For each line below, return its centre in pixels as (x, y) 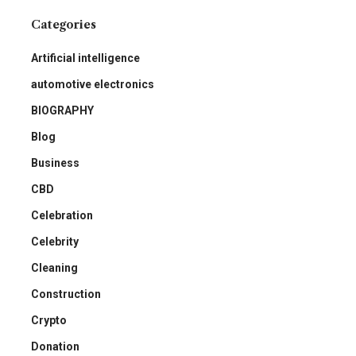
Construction (66, 294)
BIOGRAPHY (62, 110)
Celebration (62, 215)
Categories (64, 24)
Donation (55, 346)
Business (55, 163)
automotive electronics (93, 84)
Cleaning (54, 267)
